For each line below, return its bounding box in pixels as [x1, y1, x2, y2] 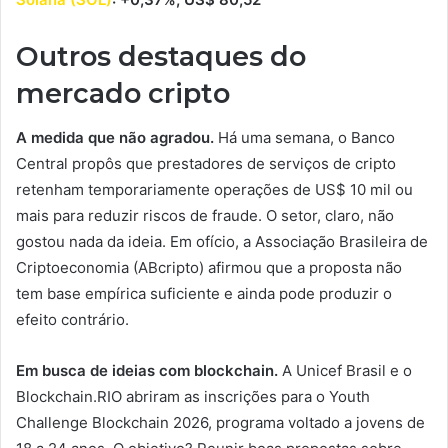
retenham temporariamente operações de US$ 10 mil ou [16, 180, 413, 200]
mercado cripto [16, 76, 230, 110]
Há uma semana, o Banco [214, 128, 395, 148]
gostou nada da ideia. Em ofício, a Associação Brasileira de [16, 232, 428, 252]
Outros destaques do [16, 39, 306, 73]
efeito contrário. [16, 310, 129, 330]
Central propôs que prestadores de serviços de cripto [16, 154, 396, 174]
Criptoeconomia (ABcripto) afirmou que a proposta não [16, 258, 402, 278]
